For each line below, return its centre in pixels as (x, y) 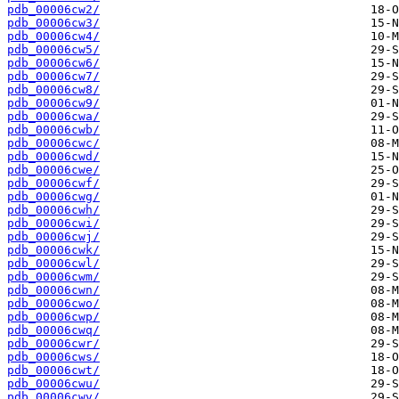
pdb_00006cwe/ (53, 170)
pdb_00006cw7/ (53, 77)
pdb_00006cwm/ (53, 277)
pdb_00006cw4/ (53, 37)
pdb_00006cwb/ (53, 130)
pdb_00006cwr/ (53, 344)
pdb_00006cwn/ (53, 290)
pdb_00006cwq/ (53, 330)
